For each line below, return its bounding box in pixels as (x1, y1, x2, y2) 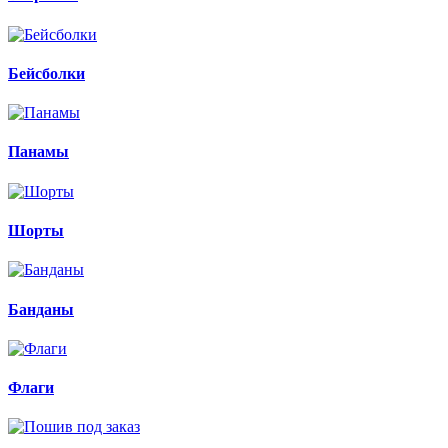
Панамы (8, 143, 69, 161)
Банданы (8, 300, 74, 318)
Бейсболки (8, 64, 85, 82)
